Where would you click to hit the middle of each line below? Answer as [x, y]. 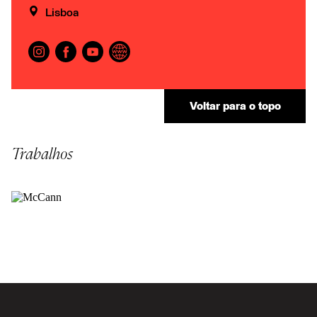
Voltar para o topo [235, 106]
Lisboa [62, 12]
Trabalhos [42, 154]
